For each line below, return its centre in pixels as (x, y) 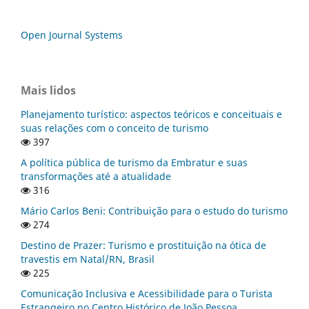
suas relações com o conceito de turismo (114, 128)
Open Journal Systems (72, 34)
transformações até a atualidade (96, 176)
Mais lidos (48, 90)
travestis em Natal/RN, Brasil (88, 259)
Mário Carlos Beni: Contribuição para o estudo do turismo (154, 210)
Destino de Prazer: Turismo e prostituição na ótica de (143, 245)
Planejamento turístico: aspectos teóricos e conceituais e (151, 114)
